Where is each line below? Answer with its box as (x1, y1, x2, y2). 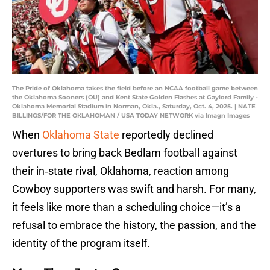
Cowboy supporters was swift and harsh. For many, (12, 183, 256, 196)
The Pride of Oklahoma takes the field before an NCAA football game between (12, 84, 258, 93)
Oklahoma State (42, 128, 119, 142)
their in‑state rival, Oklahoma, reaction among (12, 165, 229, 178)
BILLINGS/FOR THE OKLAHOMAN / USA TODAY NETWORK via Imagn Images (12, 111, 250, 120)
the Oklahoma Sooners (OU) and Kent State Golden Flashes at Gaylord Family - (12, 93, 258, 102)
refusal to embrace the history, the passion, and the (12, 219, 256, 232)
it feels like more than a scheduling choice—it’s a (12, 201, 241, 214)
